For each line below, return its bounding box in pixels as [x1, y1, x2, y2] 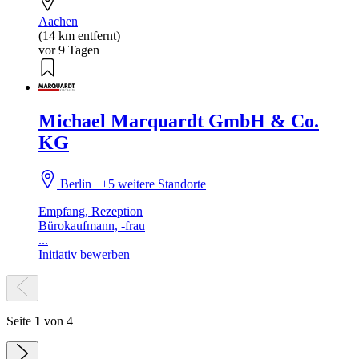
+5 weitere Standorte [101, 177, 207, 192]
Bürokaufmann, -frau [38, 219, 145, 233]
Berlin [57, 177, 102, 192]
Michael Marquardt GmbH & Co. [38, 110, 319, 131]
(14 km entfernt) [38, 28, 120, 42]
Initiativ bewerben [38, 248, 130, 262]
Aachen [38, 14, 78, 28]
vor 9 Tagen [38, 42, 99, 57]
